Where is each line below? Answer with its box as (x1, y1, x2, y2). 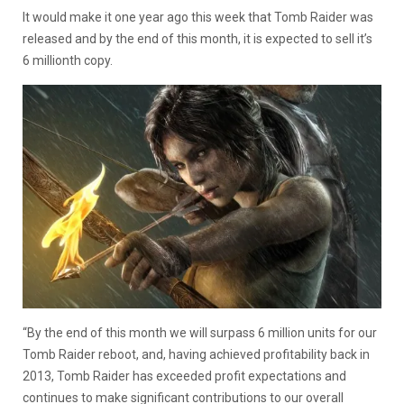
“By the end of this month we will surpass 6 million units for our (23, 325, 377, 340)
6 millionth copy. (23, 53, 113, 68)
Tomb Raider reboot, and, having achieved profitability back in (23, 346, 370, 362)
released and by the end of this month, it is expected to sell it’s (23, 32, 372, 46)
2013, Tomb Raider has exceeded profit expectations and (23, 368, 346, 383)
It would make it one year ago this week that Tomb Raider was (23, 10, 373, 24)
